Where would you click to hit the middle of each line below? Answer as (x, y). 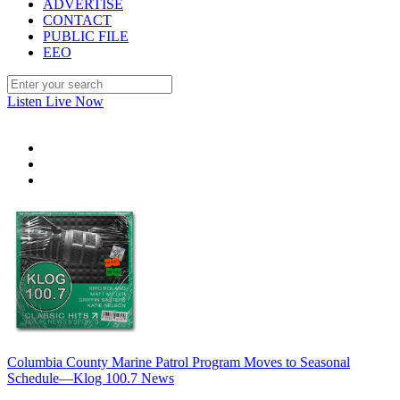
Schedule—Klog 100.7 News (91, 378)
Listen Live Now (55, 101)
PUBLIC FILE (86, 36)
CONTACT (77, 20)
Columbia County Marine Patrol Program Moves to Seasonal (179, 362)
